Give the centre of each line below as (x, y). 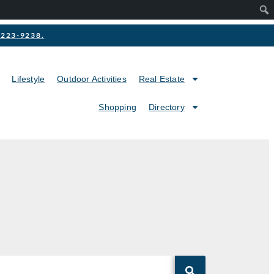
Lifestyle (28, 79)
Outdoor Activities (92, 79)
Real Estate (161, 79)
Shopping (117, 107)
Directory (166, 107)
